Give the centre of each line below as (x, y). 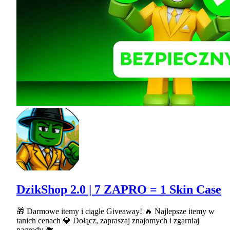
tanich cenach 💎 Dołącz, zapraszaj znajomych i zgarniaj (108, 221)
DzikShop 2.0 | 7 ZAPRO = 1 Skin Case (119, 190)
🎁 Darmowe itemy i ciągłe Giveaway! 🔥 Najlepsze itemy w (116, 212)
